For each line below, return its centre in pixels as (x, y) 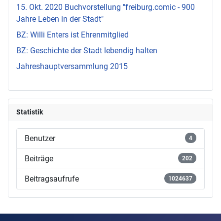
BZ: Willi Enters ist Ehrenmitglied (73, 35)
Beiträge (39, 159)
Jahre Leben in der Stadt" (60, 19)
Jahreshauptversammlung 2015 (72, 66)
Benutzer (40, 139)
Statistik (30, 112)
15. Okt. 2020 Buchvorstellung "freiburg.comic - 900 (106, 7)
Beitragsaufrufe (52, 179)
